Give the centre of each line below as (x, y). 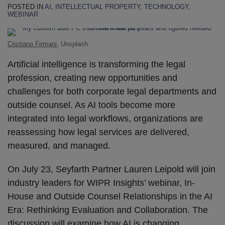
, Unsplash (72, 44)
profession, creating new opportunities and (92, 78)
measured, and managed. (59, 146)
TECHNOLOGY (166, 7)
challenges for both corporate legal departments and (112, 91)
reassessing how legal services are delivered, (98, 132)
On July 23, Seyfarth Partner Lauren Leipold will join (111, 169)
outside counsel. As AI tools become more (91, 105)
